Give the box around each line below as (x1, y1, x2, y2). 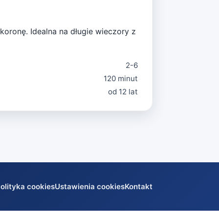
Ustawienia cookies (55, 182, 125, 192)
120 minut (104, 73, 138, 83)
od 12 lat (108, 87, 138, 96)
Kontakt (125, 182, 153, 192)
